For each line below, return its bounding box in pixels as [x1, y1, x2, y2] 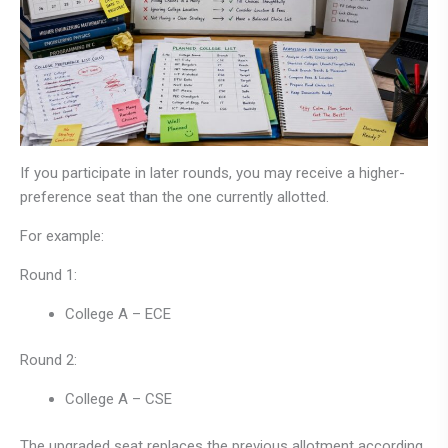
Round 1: [20, 265, 77, 284]
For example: [20, 226, 104, 245]
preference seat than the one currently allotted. [20, 187, 329, 206]
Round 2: [20, 351, 77, 370]
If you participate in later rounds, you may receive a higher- [20, 163, 405, 182]
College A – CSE [65, 390, 172, 409]
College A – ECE [65, 304, 171, 323]
